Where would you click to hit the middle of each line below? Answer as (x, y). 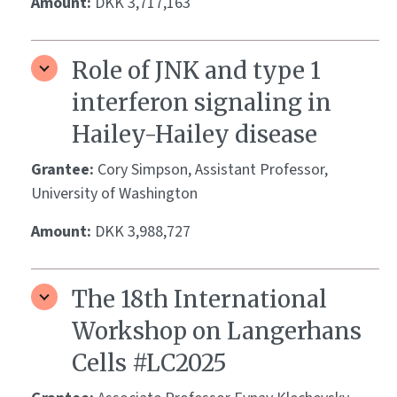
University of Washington (114, 194)
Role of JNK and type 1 (196, 71)
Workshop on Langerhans (217, 331)
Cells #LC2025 (149, 363)
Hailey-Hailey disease (195, 135)
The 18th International (199, 300)
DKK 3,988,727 (143, 232)
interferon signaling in (202, 103)
